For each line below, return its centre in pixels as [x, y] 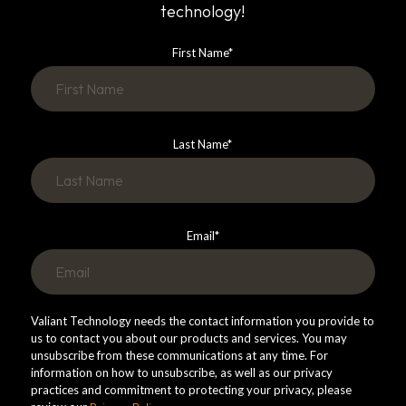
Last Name [201, 145]
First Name [201, 53]
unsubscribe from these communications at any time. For [179, 356]
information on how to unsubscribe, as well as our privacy [181, 373]
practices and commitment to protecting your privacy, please [191, 390]
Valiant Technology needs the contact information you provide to [202, 321]
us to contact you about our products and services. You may [188, 338]
